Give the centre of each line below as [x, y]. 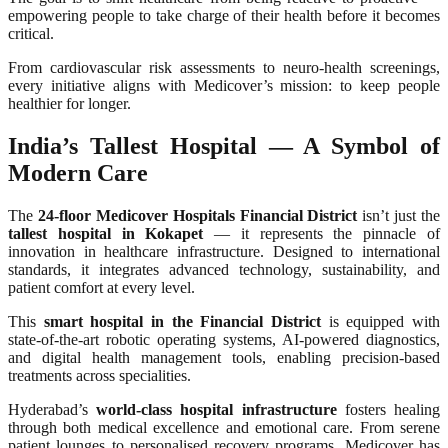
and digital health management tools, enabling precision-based [224, 357]
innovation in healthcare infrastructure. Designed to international [224, 251]
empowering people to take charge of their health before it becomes [224, 16]
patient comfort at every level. [101, 287]
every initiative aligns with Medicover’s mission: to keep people [224, 86]
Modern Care [78, 173]
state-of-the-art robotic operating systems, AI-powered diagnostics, [224, 339]
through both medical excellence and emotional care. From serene [224, 427]
